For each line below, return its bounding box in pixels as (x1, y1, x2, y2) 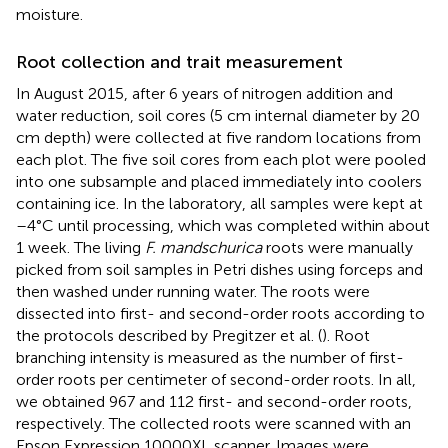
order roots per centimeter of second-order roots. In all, (16, 369, 416, 389)
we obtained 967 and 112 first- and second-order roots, (16, 391, 412, 411)
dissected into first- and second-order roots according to (16, 303, 425, 323)
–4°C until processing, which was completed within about (16, 215, 430, 235)
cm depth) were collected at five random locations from (16, 127, 421, 147)
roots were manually (262, 237, 413, 257)
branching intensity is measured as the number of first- (16, 347, 404, 367)
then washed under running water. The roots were (16, 281, 370, 301)
